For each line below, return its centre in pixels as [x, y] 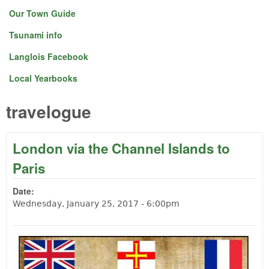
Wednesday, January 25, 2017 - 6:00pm [96, 203]
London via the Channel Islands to [121, 148]
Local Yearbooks [43, 78]
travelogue [49, 111]
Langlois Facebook [49, 56]
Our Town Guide [42, 13]
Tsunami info [36, 35]
